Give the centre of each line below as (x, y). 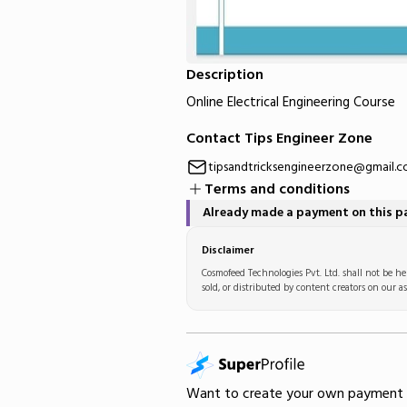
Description (224, 74)
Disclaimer (228, 250)
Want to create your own (267, 393)
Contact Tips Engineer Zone (279, 138)
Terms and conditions (277, 189)
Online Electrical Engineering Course (290, 102)
